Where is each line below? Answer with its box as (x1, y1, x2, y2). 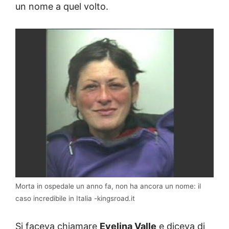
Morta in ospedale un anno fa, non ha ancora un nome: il (15, 182, 201, 191)
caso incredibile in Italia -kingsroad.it (15, 194, 135, 203)
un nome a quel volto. (15, 1, 108, 12)
